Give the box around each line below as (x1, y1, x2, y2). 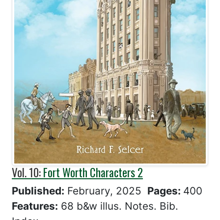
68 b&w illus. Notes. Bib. (58, 199, 178, 212)
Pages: (147, 184, 183, 197)
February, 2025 (67, 184, 147, 197)
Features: (12, 199, 58, 212)
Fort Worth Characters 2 (43, 164, 143, 181)
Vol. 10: (12, 164, 43, 181)
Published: (12, 184, 64, 197)
